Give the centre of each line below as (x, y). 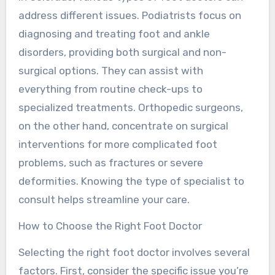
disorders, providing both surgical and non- (122, 52)
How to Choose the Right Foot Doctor (110, 226)
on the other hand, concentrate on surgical (123, 126)
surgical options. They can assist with (110, 70)
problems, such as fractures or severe (110, 162)
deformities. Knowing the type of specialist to (131, 181)
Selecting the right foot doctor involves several (134, 252)
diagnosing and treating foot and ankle (114, 33)
